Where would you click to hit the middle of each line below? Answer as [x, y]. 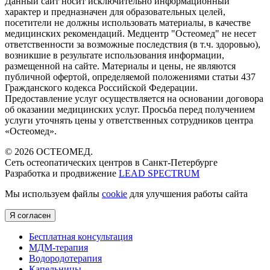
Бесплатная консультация [81, 236]
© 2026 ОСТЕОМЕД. [49, 151]
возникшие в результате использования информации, [115, 55]
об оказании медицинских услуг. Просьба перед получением [130, 109]
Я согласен [30, 215]
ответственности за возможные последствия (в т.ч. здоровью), [133, 44]
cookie [115, 193]
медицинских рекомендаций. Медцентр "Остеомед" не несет [130, 33]
